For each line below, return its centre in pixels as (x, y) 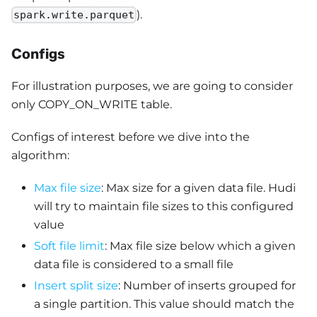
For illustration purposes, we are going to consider (152, 86)
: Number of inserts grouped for (207, 286)
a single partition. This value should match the (164, 304)
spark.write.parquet (74, 15)
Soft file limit (69, 246)
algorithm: (40, 156)
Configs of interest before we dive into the (131, 137)
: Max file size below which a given (200, 246)
